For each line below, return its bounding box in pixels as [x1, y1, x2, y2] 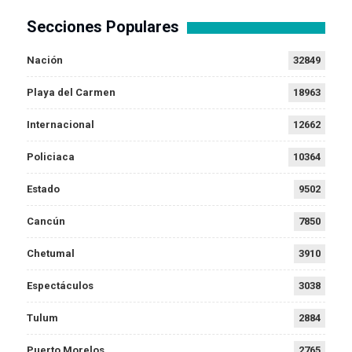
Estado [27, 183, 60, 196]
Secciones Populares [27, 17, 179, 37]
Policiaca [27, 151, 75, 163]
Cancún [27, 215, 65, 228]
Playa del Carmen [27, 86, 115, 99]
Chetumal [27, 247, 75, 260]
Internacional [27, 119, 94, 131]
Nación [27, 54, 63, 67]
